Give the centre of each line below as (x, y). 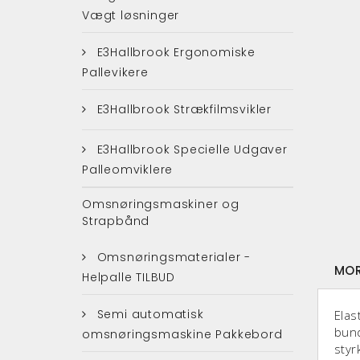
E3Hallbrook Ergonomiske (174, 52)
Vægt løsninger (131, 15)
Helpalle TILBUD (129, 277)
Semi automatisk (148, 314)
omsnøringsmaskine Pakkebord (182, 334)
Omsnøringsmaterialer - (172, 257)
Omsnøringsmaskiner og (161, 204)
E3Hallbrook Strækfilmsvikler (182, 109)
